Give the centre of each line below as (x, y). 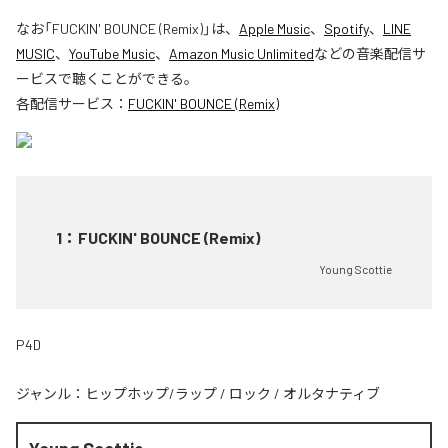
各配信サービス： (72, 103)
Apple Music (274, 28)
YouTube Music (112, 53)
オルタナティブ (331, 393)
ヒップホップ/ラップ (151, 393)
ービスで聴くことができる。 (107, 78)
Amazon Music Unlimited (241, 53)
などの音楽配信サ (370, 53)
